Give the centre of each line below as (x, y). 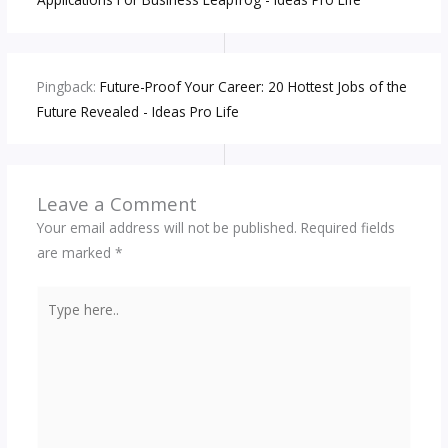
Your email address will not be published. (166, 228)
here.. (53, 322)
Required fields (347, 228)
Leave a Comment (116, 204)
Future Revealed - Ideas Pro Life (137, 111)
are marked (75, 253)
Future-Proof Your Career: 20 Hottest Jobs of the (253, 86)
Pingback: (68, 86)
